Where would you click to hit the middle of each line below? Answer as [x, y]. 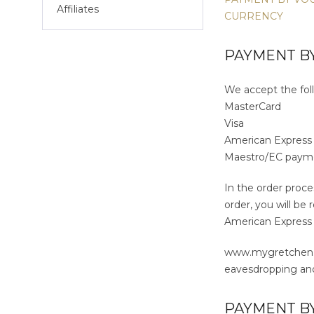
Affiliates [78, 9]
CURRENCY [254, 16]
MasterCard [254, 107]
